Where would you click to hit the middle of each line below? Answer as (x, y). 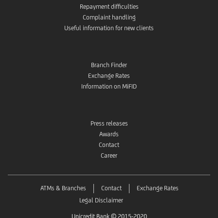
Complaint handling (109, 18)
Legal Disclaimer (101, 200)
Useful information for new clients (109, 28)
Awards (109, 134)
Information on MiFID (109, 87)
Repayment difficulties (109, 7)
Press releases (109, 124)
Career (109, 156)
